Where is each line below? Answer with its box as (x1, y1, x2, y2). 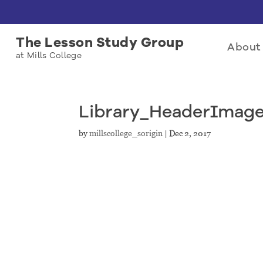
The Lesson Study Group (16, 33, 184, 52)
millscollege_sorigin (89, 129, 163, 138)
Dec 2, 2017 (169, 129, 211, 138)
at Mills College (16, 50, 82, 61)
